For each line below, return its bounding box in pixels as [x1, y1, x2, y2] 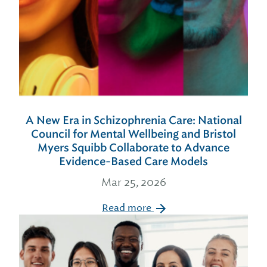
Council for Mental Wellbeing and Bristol [31, 127, 236, 141]
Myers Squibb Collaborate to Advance [38, 141, 229, 155]
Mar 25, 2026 [101, 175, 166, 189]
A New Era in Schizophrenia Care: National [25, 113, 242, 128]
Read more [102, 201, 154, 214]
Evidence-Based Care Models [59, 154, 208, 169]
